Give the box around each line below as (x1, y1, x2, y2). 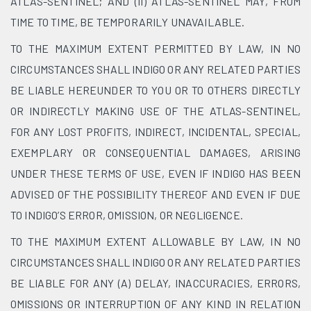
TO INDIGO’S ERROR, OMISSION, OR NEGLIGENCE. (10, 208, 243, 221)
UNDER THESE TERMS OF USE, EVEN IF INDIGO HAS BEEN (10, 167, 301, 180)
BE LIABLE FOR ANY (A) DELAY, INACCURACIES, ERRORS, (10, 276, 301, 289)
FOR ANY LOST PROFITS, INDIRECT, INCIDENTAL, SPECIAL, (10, 125, 301, 138)
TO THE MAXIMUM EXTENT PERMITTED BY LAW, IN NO (10, 42, 301, 55)
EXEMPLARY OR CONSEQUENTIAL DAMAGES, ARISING (10, 146, 301, 159)
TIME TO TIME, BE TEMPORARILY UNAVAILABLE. (10, 15, 245, 28)
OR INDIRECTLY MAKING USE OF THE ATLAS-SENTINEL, (10, 104, 301, 117)
